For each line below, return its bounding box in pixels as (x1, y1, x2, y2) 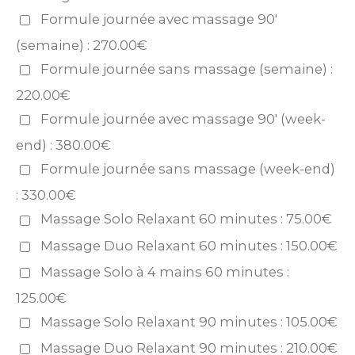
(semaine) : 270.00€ (16, 37, 147, 54)
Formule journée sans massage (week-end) (40, 161, 336, 177)
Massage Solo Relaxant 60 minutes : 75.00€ (40, 211, 333, 227)
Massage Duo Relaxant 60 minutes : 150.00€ (40, 237, 338, 254)
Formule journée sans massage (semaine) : (40, 61, 334, 78)
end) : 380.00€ (16, 137, 111, 154)
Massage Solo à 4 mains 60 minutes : (40, 263, 290, 280)
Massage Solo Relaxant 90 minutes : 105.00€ (40, 313, 338, 330)
